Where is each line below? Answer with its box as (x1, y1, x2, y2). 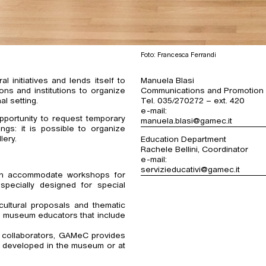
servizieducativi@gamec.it (141, 166, 240, 175)
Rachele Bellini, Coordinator (141, 145, 249, 154)
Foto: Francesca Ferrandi (141, 52, 217, 58)
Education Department (141, 135, 227, 144)
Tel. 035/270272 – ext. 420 (141, 97, 245, 105)
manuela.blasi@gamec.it (141, 117, 233, 125)
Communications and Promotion (141, 87, 264, 95)
